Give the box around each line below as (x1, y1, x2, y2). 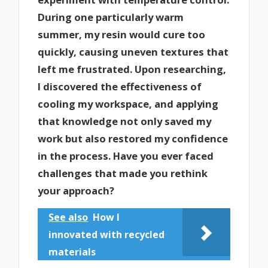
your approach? (38, 183, 115, 197)
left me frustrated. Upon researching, (38, 62, 227, 76)
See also (48, 211, 89, 224)
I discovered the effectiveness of (38, 79, 202, 93)
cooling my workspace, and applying (38, 96, 219, 111)
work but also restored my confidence (38, 131, 229, 145)
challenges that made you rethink (38, 166, 208, 180)
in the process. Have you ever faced (38, 148, 214, 163)
